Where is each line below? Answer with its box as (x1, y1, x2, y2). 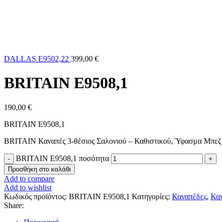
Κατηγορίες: (132, 192, 170, 201)
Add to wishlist (4, 183, 52, 192)
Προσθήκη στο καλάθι (8, 165, 71, 173)
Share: (4, 201, 24, 210)
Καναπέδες (172, 192, 207, 201)
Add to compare (4, 174, 55, 183)
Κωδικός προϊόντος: (4, 192, 69, 201)
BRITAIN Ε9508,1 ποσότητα (16, 154, 109, 163)
